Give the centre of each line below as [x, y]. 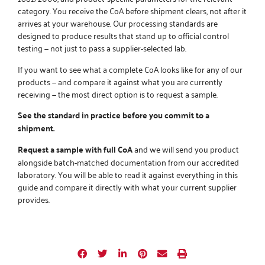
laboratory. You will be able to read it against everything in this [128, 174]
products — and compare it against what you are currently [120, 81]
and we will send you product [186, 149]
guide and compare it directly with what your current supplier [127, 187]
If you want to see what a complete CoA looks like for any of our [130, 69]
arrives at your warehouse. [65, 23]
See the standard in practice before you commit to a [114, 115]
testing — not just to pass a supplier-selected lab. [102, 48]
